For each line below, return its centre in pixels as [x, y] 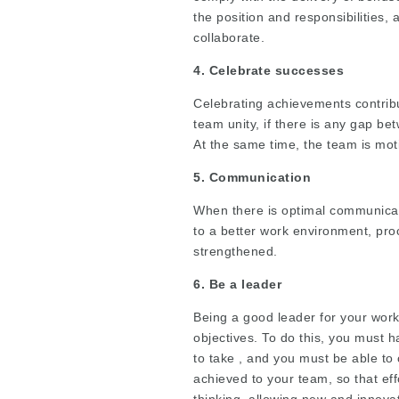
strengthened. [236, 251]
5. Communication [252, 177]
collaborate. [229, 37]
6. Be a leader [237, 284]
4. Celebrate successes [269, 70]
